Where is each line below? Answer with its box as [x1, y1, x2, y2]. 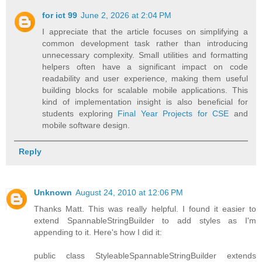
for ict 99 [42, 10, 78, 20]
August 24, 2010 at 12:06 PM [75, 187, 183, 197]
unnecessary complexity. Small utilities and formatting [42, 50, 248, 60]
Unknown [34, 187, 72, 197]
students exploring [42, 108, 118, 118]
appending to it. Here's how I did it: [34, 227, 162, 237]
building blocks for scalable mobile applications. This [42, 85, 248, 95]
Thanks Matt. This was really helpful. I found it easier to [34, 204, 256, 213]
